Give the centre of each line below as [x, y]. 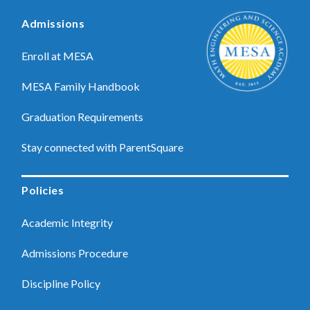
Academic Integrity [67, 222]
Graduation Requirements [83, 117]
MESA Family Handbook [81, 86]
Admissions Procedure [75, 253]
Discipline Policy [61, 283]
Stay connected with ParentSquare [103, 147]
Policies [43, 190]
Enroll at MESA [58, 56]
